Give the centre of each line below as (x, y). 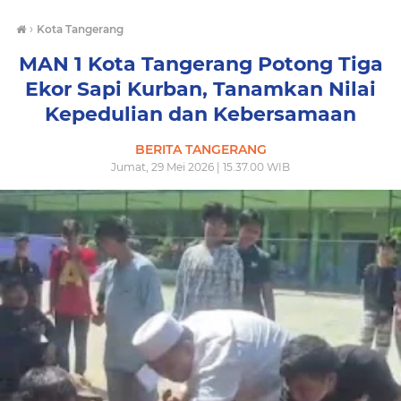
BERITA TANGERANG (200, 149)
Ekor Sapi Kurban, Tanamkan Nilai (200, 89)
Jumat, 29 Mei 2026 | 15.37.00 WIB (200, 167)
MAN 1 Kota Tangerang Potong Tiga (200, 64)
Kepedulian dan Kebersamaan (200, 114)
